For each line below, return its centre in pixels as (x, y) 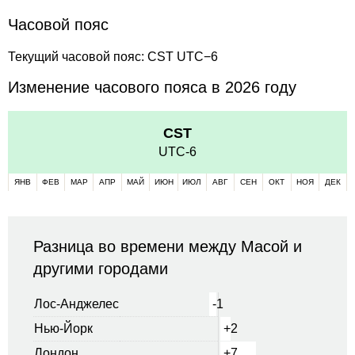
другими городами (101, 268)
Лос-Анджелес (76, 303)
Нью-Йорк (63, 328)
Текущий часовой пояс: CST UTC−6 (113, 56)
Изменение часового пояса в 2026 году (152, 87)
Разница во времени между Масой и (168, 246)
